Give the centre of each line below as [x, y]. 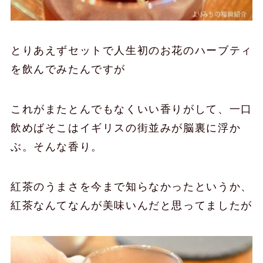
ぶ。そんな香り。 [56, 147]
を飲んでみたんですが [68, 70]
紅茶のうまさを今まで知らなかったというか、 [131, 187]
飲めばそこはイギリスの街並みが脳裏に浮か [126, 128]
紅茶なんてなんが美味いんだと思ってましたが [131, 205]
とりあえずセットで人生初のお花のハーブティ [131, 51]
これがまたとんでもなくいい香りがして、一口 [131, 109]
